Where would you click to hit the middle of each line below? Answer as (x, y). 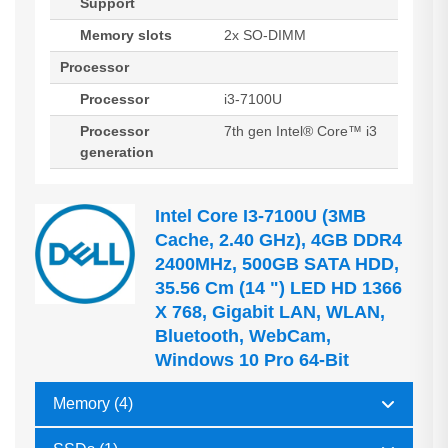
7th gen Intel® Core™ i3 (300, 131)
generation (117, 152)
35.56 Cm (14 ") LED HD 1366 (278, 288)
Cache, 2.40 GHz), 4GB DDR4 (278, 240)
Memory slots (126, 35)
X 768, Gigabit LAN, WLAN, (270, 312)
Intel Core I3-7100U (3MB (260, 216)
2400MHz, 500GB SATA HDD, (277, 264)
